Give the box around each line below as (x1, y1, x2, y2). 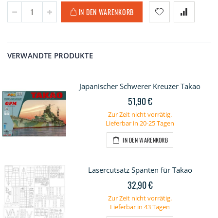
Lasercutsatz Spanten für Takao (88, 165, 192, 175)
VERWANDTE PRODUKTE (7, 51, 93, 61)
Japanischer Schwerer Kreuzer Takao (79, 81, 200, 91)
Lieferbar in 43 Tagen (110, 202, 170, 212)
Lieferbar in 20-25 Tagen (106, 119, 174, 128)
